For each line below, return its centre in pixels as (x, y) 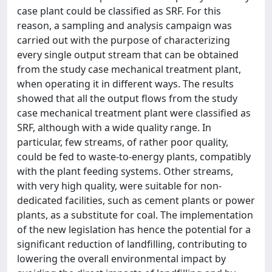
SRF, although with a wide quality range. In (114, 127)
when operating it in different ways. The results (125, 84)
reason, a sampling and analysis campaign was (124, 25)
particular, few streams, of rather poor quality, (123, 142)
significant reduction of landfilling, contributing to (132, 244)
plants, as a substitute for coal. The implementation (135, 215)
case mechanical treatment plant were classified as (134, 113)
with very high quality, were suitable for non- (119, 186)
